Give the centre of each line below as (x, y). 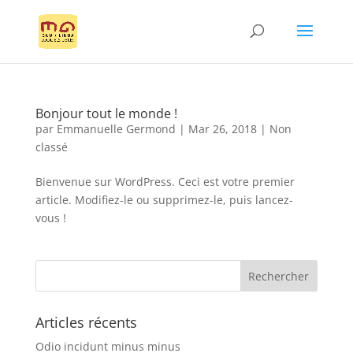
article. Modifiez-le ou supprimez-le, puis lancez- (164, 200)
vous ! (50, 218)
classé (51, 147)
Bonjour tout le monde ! (106, 113)
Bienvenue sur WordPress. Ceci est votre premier (165, 182)
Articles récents (86, 322)
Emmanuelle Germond (116, 129)
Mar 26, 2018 (222, 129)
